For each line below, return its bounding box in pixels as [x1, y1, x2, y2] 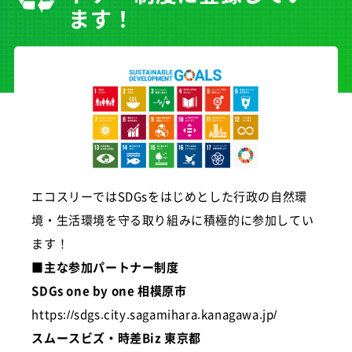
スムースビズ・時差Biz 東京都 [31, 328, 201, 346]
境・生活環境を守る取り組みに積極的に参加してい [31, 211, 314, 228]
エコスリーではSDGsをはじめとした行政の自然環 [31, 187, 307, 204]
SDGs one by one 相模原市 [31, 281, 187, 299]
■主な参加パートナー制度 [31, 258, 179, 275]
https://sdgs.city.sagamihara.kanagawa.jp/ [31, 305, 277, 322]
